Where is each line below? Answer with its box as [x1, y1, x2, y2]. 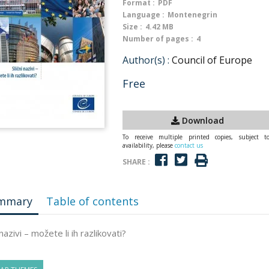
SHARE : [122, 156, 150, 167]
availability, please [122, 141, 175, 150]
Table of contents [46, 194, 139, 208]
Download [180, 114, 224, 126]
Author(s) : [122, 53, 169, 67]
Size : [122, 22, 142, 32]
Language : [122, 10, 165, 20]
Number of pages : [122, 34, 193, 44]
